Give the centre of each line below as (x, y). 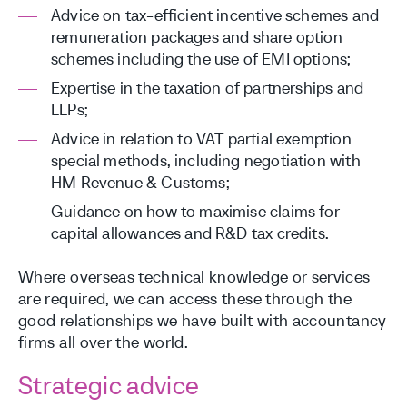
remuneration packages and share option (197, 37)
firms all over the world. (103, 342)
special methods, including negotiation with (206, 160)
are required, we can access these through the (185, 298)
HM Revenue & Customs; (140, 182)
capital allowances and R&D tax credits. (190, 233)
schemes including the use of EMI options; (201, 59)
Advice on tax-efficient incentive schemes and (215, 15)
